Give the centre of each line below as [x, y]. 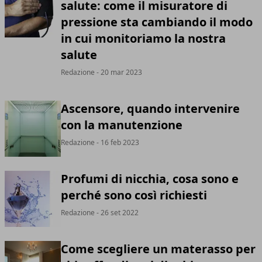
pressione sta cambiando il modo [157, 22]
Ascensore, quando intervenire [150, 108]
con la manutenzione [122, 125]
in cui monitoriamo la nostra [143, 38]
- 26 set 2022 [117, 213]
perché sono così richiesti [134, 195]
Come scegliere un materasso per [158, 249]
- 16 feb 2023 [117, 142]
